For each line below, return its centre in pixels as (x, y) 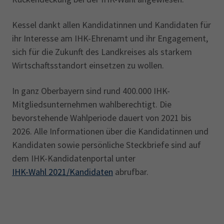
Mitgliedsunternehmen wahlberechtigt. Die (92, 104)
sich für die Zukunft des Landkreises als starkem (102, 51)
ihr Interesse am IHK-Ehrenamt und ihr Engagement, (110, 38)
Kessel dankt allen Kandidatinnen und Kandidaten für (111, 24)
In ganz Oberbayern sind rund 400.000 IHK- (91, 90)
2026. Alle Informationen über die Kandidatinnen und (110, 131)
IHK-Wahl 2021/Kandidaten (62, 171)
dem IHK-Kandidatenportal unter (74, 158)
